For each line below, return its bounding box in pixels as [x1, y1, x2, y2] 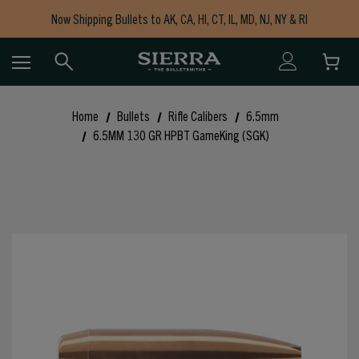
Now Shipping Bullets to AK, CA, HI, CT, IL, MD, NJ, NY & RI [51, 10, 308, 26]
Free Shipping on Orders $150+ [108, 30, 251, 46]
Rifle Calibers [168, 107, 228, 124]
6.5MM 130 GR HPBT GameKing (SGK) [92, 127, 269, 143]
